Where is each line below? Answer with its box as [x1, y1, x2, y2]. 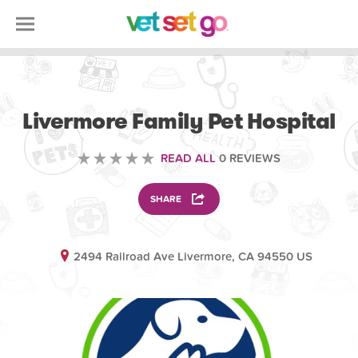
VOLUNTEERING [146, 88, 212, 98]
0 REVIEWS [216, 151, 280, 165]
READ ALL [161, 151, 216, 165]
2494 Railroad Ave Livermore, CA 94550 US [74, 249, 313, 264]
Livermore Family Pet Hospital [22, 106, 336, 137]
